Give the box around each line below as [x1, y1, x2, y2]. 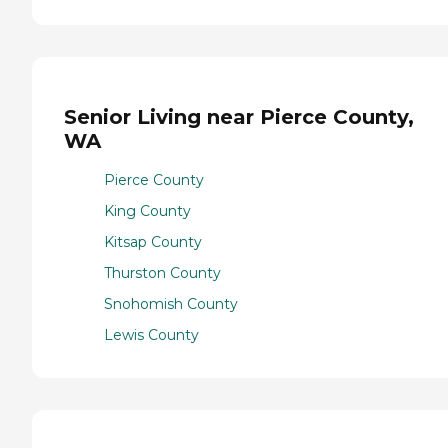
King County [104, 202, 191, 221]
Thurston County [104, 264, 221, 283]
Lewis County [104, 326, 199, 345]
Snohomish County [104, 295, 238, 314]
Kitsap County [104, 233, 202, 252]
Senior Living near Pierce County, [64, 105, 414, 130]
